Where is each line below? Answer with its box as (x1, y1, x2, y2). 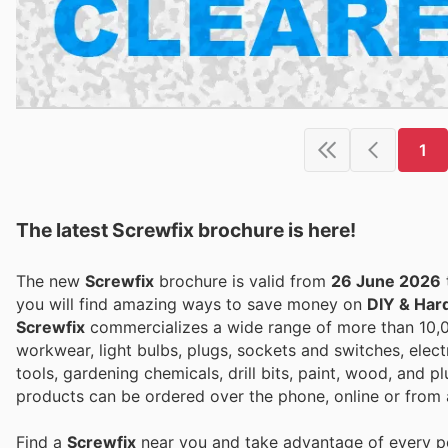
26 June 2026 (331, 270, 441, 291)
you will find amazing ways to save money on (16, 293, 367, 314)
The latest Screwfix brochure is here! (16, 217, 356, 242)
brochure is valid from (154, 270, 331, 291)
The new (16, 270, 85, 291)
